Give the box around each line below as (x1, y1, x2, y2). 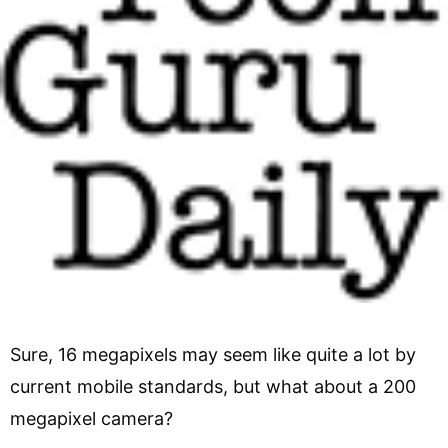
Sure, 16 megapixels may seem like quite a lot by (10, 343, 416, 365)
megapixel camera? (10, 407, 200, 429)
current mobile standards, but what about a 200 (10, 375, 416, 397)
